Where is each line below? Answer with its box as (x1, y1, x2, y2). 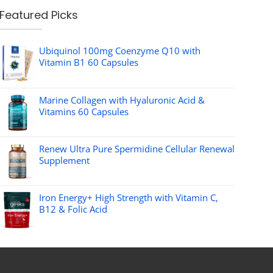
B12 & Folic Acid (39, 202, 108, 215)
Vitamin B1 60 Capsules (39, 55, 139, 68)
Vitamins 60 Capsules (39, 105, 129, 118)
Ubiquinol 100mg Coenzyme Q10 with (39, 44, 201, 57)
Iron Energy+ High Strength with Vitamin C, (39, 191, 219, 204)
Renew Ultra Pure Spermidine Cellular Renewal (39, 142, 235, 155)
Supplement (39, 154, 90, 166)
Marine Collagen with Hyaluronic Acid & (39, 93, 205, 106)
